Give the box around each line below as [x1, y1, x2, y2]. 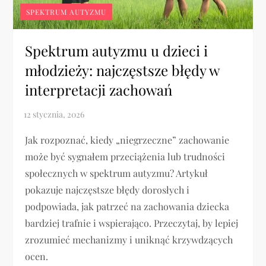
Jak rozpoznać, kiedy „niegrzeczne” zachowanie [25, 133, 230, 146]
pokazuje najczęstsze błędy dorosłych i [25, 183, 190, 196]
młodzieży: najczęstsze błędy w [25, 60, 220, 80]
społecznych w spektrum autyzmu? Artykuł [25, 166, 208, 179]
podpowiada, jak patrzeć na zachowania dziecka [25, 199, 230, 213]
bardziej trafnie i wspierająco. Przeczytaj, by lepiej [25, 216, 239, 229]
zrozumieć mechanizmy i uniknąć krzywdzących [25, 233, 233, 246]
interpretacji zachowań [25, 80, 173, 99]
